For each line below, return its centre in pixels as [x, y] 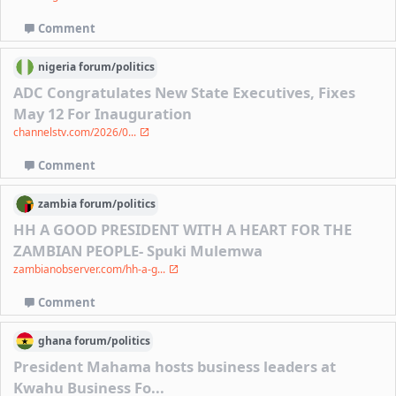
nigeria [57, 67]
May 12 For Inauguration [103, 113]
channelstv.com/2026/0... [76, 132]
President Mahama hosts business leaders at [175, 366]
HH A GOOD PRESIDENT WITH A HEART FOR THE [183, 229]
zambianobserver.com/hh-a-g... [91, 269]
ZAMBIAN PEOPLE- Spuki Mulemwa [138, 250]
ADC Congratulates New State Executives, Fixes [185, 92]
